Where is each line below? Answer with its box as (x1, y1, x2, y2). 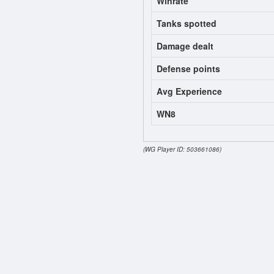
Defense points (157, 62, 220, 75)
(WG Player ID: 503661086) (143, 145, 221, 154)
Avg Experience (157, 85, 222, 98)
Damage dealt (157, 40, 213, 53)
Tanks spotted (157, 17, 217, 30)
